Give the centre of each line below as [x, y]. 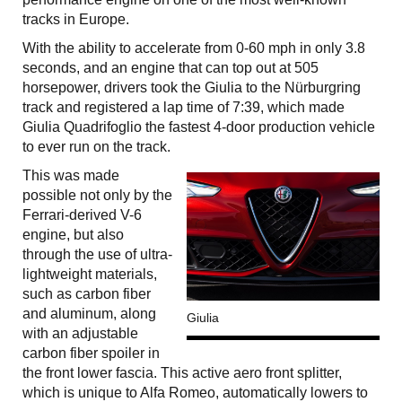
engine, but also [73, 234]
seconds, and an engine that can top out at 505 [170, 67]
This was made [71, 175]
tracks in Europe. [76, 19]
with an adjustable [80, 333]
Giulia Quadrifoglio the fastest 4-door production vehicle [199, 127]
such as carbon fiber [87, 293]
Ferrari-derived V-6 [82, 214]
